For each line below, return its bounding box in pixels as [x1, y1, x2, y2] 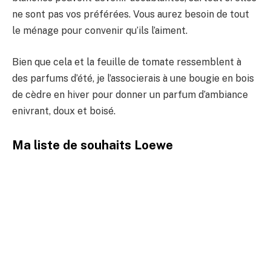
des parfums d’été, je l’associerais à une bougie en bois [12, 72, 254, 84]
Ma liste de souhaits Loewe [12, 137, 173, 152]
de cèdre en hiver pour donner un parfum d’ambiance [12, 88, 248, 100]
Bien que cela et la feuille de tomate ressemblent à [12, 56, 241, 68]
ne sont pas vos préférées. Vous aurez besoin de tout [12, 8, 249, 21]
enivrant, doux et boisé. [12, 105, 116, 117]
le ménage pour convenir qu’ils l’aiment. [12, 25, 188, 37]
